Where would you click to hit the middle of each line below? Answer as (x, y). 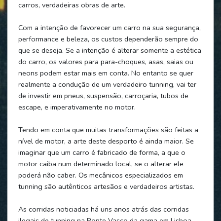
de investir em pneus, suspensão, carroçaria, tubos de (103, 95)
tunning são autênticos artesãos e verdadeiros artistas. (106, 186)
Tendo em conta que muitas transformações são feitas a (108, 129)
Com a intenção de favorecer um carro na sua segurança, (109, 27)
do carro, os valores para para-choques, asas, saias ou (106, 61)
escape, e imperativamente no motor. (77, 107)
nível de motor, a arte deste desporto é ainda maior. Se (106, 141)
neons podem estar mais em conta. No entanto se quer (106, 73)
